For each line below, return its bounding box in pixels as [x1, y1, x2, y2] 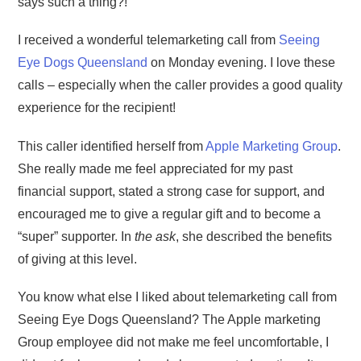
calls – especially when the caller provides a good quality [18, 78, 343, 93]
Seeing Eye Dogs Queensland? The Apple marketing [18, 312, 322, 326]
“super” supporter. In [18, 229, 135, 243]
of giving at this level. [18, 251, 138, 266]
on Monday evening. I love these [147, 56, 336, 70]
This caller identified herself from [18, 139, 206, 153]
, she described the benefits [176, 229, 333, 243]
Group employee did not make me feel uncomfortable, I [18, 334, 330, 349]
